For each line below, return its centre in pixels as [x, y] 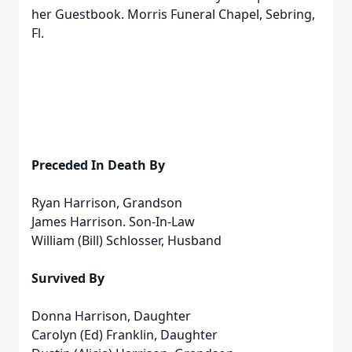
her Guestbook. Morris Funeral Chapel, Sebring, [173, 14]
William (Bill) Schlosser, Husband [126, 240]
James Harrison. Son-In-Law [113, 222]
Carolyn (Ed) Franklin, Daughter [125, 335]
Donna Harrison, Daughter [111, 316]
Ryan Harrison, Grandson [107, 203]
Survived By [68, 278]
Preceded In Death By [98, 165]
